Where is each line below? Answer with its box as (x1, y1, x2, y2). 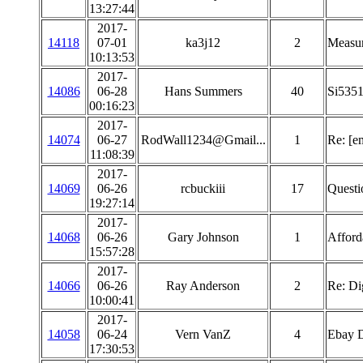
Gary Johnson (167, 230, 239, 244)
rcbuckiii (181, 181, 225, 195)
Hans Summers (164, 84, 242, 98)
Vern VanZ (175, 327, 231, 341)
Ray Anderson (166, 279, 240, 293)
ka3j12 (186, 36, 220, 49)
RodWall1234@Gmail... (140, 133, 266, 147)
